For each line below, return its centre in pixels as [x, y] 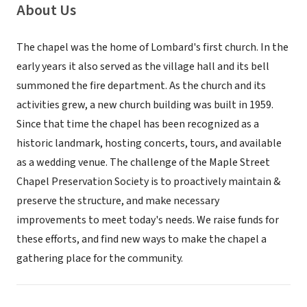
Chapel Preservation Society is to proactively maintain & [148, 182]
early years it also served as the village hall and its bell [143, 66]
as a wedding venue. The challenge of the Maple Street [143, 162]
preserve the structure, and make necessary [118, 201]
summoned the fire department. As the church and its [141, 86]
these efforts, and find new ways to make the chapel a [142, 239]
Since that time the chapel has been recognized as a [138, 124]
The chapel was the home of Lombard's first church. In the [152, 47]
